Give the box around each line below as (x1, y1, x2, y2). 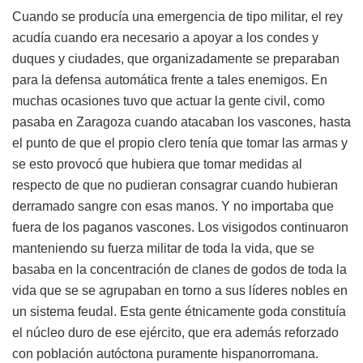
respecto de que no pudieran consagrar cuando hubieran (12, 177, 338, 192)
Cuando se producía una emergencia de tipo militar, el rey (12, 9, 343, 23)
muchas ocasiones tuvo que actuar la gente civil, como (12, 93, 325, 108)
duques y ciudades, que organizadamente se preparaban (12, 51, 340, 66)
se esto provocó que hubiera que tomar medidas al (12, 156, 302, 171)
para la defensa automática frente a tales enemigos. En (12, 72, 327, 87)
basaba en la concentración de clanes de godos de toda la (12, 262, 347, 276)
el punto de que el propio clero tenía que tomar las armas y (12, 135, 348, 150)
